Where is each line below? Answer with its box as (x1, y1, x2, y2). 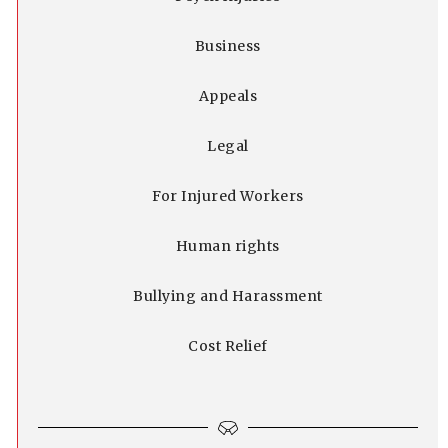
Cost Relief (188, 336, 268, 355)
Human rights (175, 236, 280, 255)
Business (194, 36, 261, 55)
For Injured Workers (152, 186, 304, 205)
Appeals (198, 86, 258, 105)
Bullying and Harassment (133, 286, 323, 305)
